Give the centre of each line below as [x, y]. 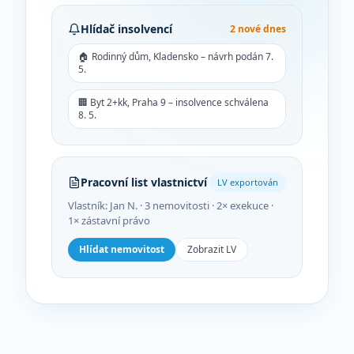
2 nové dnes [258, 29]
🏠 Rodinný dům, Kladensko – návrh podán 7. [176, 56]
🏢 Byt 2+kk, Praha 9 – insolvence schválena [173, 102]
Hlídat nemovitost [122, 249]
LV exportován [248, 182]
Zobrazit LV [212, 249]
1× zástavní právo [109, 220]
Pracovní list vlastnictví [144, 182]
